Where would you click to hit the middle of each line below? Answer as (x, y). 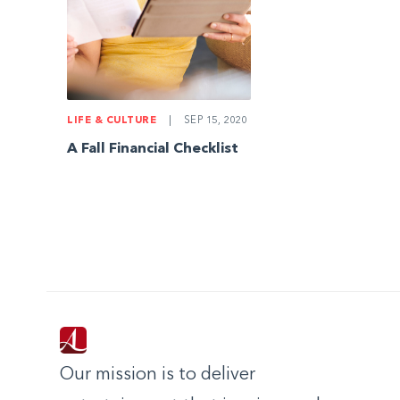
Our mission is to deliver (158, 375)
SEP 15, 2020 (214, 121)
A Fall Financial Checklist (153, 150)
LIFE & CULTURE (112, 121)
